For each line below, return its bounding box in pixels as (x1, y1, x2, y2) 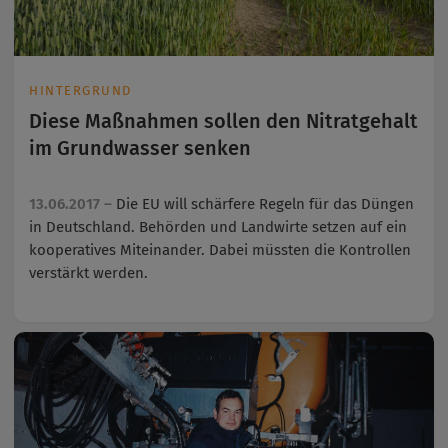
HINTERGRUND (29, 83, 132, 99)
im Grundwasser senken (29, 136, 251, 161)
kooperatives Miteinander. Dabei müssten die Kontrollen (29, 241, 411, 260)
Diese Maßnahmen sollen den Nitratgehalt (29, 109, 418, 134)
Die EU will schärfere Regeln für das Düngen (116, 195, 414, 214)
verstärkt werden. (29, 264, 148, 283)
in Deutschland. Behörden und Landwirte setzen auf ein (29, 218, 407, 237)
